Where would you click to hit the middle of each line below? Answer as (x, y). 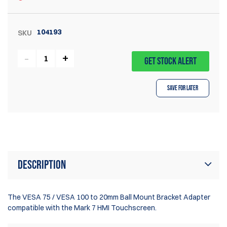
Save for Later (183, 88)
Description (42, 165)
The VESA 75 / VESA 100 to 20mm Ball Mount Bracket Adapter (109, 197)
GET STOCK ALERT (171, 61)
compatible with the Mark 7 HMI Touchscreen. (82, 207)
